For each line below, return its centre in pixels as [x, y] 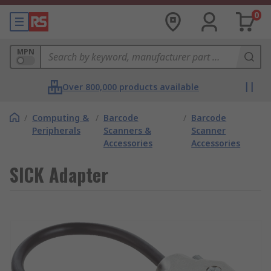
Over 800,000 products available [131, 87]
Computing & [60, 118]
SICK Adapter [59, 175]
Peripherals [56, 130]
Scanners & [127, 130]
